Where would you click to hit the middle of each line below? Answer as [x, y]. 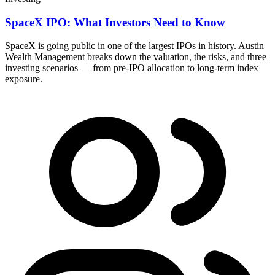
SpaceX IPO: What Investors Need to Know [115, 22]
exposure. [24, 79]
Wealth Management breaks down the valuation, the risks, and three [136, 57]
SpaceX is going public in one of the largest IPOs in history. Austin [134, 46]
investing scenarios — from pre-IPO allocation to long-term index [132, 68]
